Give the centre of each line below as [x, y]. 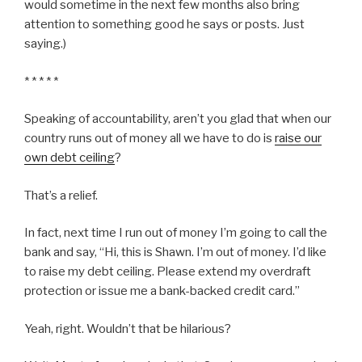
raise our [298, 139]
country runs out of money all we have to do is [149, 139]
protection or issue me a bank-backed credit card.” [162, 291]
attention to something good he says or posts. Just [164, 25]
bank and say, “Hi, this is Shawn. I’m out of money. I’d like [175, 253]
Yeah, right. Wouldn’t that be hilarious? [128, 328]
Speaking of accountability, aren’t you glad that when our [178, 119]
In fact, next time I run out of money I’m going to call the [176, 233]
